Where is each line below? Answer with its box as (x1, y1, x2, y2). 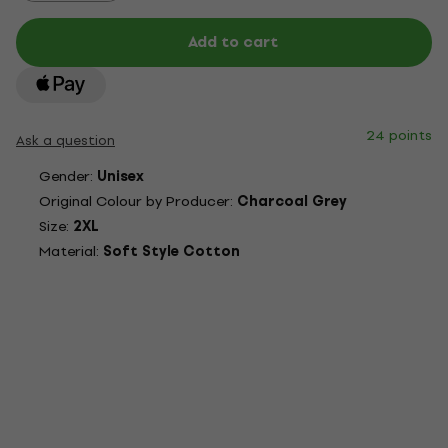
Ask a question (16, 130, 115, 151)
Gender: (39, 165, 97, 188)
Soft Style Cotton (103, 240, 240, 263)
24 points (366, 124, 432, 147)
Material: (39, 240, 103, 263)
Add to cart (188, 30, 278, 54)
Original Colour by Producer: (39, 190, 237, 213)
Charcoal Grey (237, 190, 347, 213)
